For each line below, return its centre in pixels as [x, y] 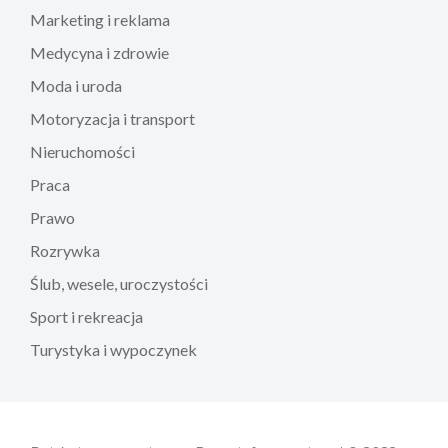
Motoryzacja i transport [112, 118]
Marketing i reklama [100, 19]
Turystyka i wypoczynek [113, 349]
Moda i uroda [76, 85]
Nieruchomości [82, 151]
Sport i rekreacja [86, 316]
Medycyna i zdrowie [99, 52]
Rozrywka [65, 250]
